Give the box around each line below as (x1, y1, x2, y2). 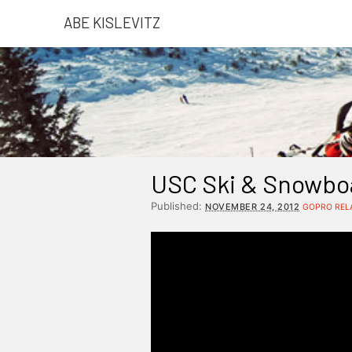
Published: (151, 200, 205, 212)
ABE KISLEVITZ (63, 13, 160, 31)
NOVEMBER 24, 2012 (205, 201, 300, 212)
